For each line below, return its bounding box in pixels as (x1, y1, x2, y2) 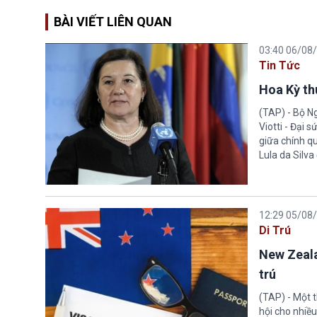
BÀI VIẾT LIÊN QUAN (54, 13, 172, 29)
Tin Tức (258, 58, 300, 72)
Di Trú (258, 223, 291, 237)
